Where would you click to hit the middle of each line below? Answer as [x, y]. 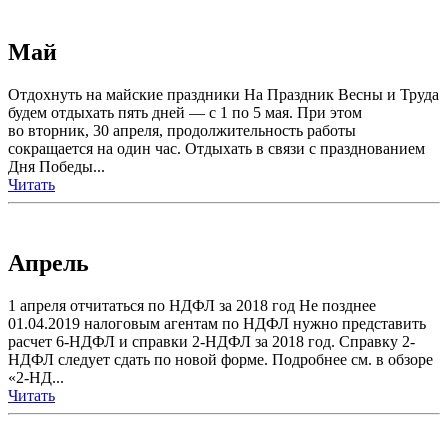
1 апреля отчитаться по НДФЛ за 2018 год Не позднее [192, 306]
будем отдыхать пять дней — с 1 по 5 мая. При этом [185, 113]
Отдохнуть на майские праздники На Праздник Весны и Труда [223, 95]
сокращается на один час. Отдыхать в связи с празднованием [216, 149]
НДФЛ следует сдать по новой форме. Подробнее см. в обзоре [220, 360]
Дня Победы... [56, 167]
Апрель [48, 263]
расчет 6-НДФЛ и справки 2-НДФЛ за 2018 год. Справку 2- [211, 342]
